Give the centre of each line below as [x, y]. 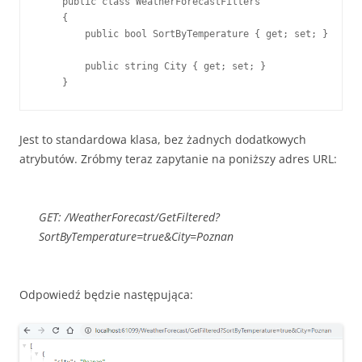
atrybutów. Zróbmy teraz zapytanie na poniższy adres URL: [178, 159]
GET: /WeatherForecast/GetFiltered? [129, 217]
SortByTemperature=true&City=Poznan [136, 236]
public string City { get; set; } [153, 66]
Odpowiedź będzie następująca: [106, 295]
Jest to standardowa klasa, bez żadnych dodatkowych [163, 139]
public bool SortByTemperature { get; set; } [184, 34]
